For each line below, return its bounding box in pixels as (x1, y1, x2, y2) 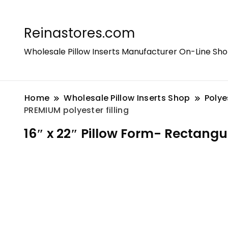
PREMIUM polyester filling (24, 104, 129, 116)
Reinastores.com (24, 24, 135, 42)
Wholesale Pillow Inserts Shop (64, 92, 190, 104)
